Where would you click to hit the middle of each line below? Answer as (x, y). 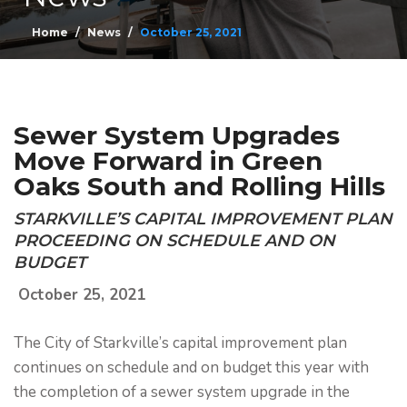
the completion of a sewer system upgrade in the (182, 392)
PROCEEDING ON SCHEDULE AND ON (174, 241)
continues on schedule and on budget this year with (191, 367)
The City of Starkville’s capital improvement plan (180, 343)
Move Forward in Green (168, 161)
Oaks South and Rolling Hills (199, 186)
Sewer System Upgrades (177, 135)
